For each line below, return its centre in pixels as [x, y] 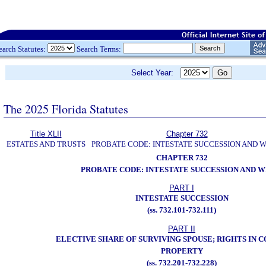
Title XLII [46, 134]
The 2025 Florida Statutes [66, 109]
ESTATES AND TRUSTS [46, 144]
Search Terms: [99, 49]
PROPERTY [182, 251]
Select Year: [156, 73]
